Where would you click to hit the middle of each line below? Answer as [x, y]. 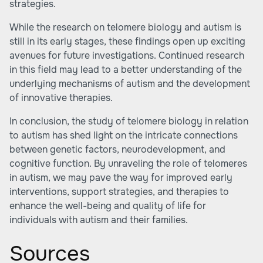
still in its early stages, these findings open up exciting [127, 41]
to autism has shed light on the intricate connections [124, 135]
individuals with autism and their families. [99, 220]
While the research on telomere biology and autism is [125, 27]
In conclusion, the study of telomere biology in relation [129, 121]
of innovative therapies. [61, 98]
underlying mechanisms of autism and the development [130, 84]
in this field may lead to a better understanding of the [126, 70]
